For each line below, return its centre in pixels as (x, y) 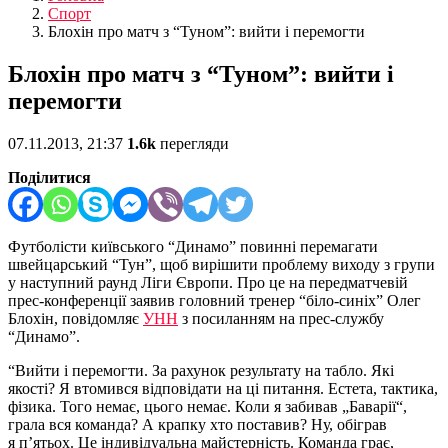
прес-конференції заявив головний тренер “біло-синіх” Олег (214, 301)
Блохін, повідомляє (75, 319)
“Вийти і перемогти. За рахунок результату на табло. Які (201, 371)
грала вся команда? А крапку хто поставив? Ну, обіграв (197, 425)
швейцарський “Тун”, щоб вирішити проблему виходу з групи (221, 265)
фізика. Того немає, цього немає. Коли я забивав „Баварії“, (207, 407)
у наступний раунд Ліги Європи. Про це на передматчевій (208, 283)
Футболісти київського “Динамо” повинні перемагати (193, 247)
